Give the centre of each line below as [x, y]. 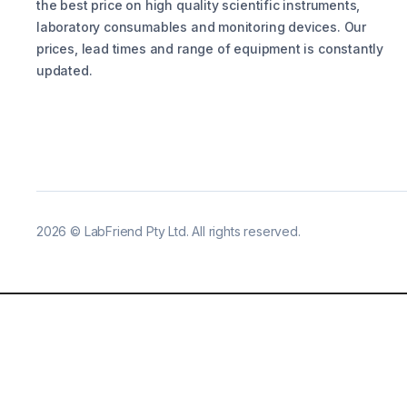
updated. [65, 70]
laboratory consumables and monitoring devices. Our [202, 27]
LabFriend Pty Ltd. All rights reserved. [192, 231]
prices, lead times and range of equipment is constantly [210, 49]
